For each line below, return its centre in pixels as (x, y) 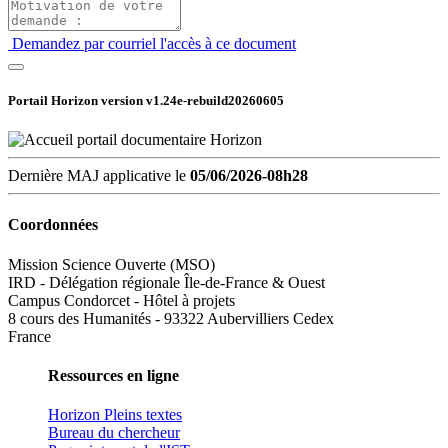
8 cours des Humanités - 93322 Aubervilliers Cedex (171, 318)
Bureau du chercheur (114, 433)
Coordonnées (53, 225)
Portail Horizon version (77, 101)
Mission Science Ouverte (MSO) (111, 264)
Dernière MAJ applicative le (99, 176)
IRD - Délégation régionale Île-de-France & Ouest (166, 282)
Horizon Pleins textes (115, 415)
